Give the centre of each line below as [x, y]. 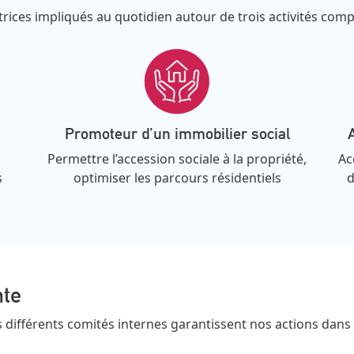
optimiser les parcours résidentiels [177, 177]
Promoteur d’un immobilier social [177, 133]
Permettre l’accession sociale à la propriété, [177, 158]
